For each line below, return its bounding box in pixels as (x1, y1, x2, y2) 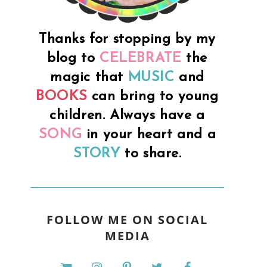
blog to (47, 51, 100, 66)
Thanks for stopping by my (38, 32, 216, 46)
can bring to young (87, 89, 219, 104)
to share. (120, 146, 182, 161)
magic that (49, 70, 123, 85)
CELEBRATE (100, 51, 186, 66)
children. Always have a (49, 108, 205, 123)
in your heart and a (82, 127, 216, 142)
